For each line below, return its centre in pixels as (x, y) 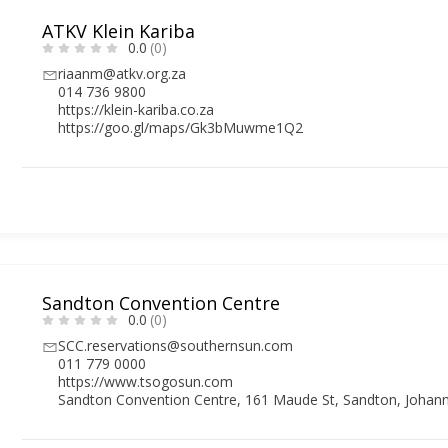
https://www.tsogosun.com (146, 381)
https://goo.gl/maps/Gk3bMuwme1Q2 (181, 127)
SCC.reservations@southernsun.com (176, 345)
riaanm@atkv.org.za (122, 73)
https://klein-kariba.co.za (136, 109)
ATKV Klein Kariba (119, 30)
